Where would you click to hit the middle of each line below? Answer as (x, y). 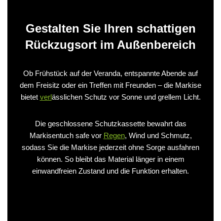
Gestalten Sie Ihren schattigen (110, 28)
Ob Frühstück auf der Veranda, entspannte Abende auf (110, 73)
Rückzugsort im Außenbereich (110, 44)
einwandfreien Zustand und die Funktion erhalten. (110, 171)
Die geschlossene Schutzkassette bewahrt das (110, 123)
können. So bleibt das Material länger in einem (110, 159)
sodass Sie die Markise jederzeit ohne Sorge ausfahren (110, 147)
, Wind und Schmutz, (158, 135)
